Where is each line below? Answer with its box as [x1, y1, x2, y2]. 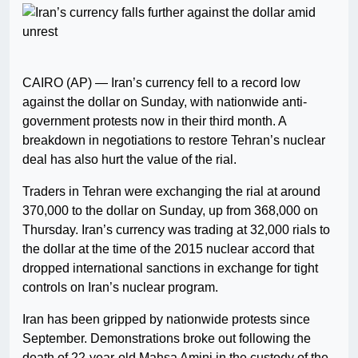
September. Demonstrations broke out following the [22, 332, 311, 346]
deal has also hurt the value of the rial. [22, 153, 237, 167]
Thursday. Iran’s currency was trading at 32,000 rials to [22, 223, 330, 237]
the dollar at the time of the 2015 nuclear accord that [22, 242, 314, 257]
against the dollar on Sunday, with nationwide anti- [22, 95, 307, 109]
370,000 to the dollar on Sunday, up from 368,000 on [22, 204, 318, 218]
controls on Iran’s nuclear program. [22, 280, 218, 295]
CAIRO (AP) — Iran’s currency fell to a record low [22, 76, 300, 90]
